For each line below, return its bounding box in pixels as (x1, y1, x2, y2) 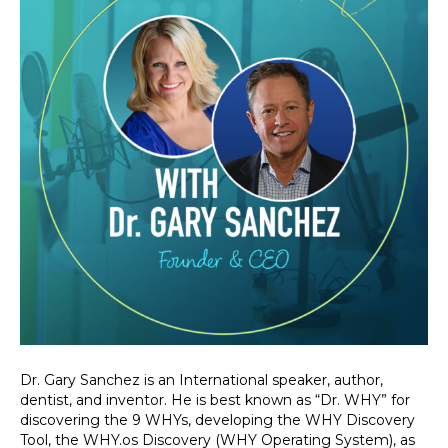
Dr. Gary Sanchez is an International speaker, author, (20, 371, 383, 390)
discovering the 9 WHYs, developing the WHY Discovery (20, 411, 415, 430)
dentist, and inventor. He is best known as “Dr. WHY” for (20, 391, 410, 410)
